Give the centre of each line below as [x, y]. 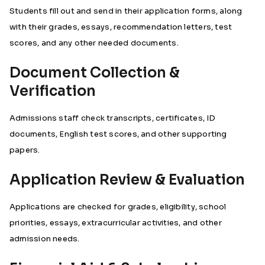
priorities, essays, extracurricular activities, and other [116, 223]
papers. [25, 150]
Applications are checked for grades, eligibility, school [118, 207]
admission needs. [45, 239]
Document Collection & [95, 73]
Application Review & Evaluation [127, 180]
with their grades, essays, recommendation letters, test [121, 27]
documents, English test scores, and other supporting [118, 134]
